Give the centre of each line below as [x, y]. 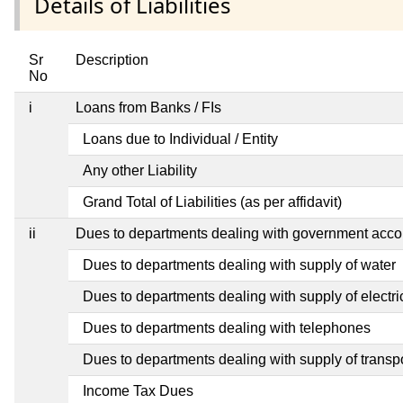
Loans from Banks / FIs [148, 108]
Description [112, 60]
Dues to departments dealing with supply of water [239, 265]
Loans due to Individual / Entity [180, 139]
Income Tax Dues [138, 391]
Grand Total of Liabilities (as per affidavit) [212, 202]
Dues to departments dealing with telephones [227, 328]
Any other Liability [140, 171]
